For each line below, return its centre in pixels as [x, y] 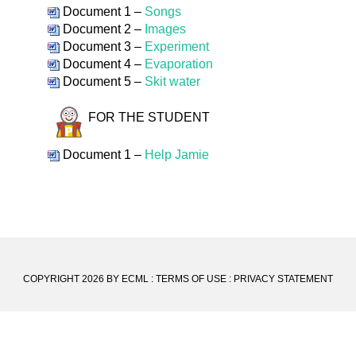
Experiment [177, 46]
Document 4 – [102, 64]
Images [165, 29]
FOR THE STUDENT [147, 118]
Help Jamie [177, 155]
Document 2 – [102, 29]
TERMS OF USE [191, 279]
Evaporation [179, 64]
